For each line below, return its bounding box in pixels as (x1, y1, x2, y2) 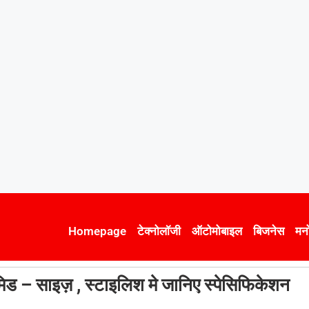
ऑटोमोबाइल (192, 223, 242, 238)
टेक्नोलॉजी (137, 223, 181, 238)
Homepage (68, 223, 126, 238)
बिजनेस (253, 223, 284, 238)
